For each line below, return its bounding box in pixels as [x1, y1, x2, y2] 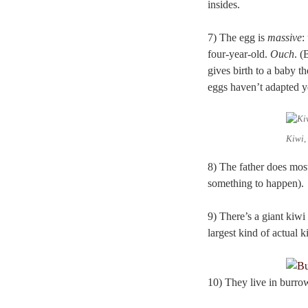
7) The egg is [208, 31, 267, 43]
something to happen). [208, 177, 304, 189]
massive [267, 31, 302, 43]
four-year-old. [208, 47, 270, 60]
